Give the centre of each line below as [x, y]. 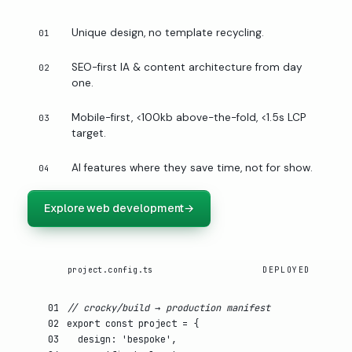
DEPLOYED [286, 269]
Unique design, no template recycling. [168, 32]
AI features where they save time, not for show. [192, 167]
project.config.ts [110, 269]
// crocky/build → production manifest [169, 308]
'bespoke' [147, 339]
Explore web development [114, 208]
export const [100, 323]
